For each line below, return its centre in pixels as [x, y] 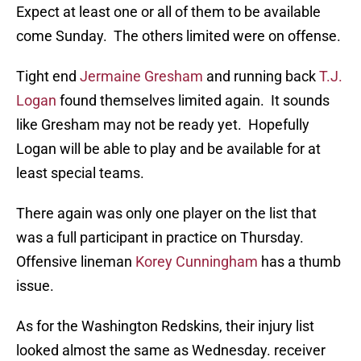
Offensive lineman [76, 262]
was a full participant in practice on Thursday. [162, 238]
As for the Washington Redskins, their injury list [165, 326]
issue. [35, 286]
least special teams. [80, 173]
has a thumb [299, 262]
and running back [261, 77]
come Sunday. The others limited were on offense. [178, 36]
